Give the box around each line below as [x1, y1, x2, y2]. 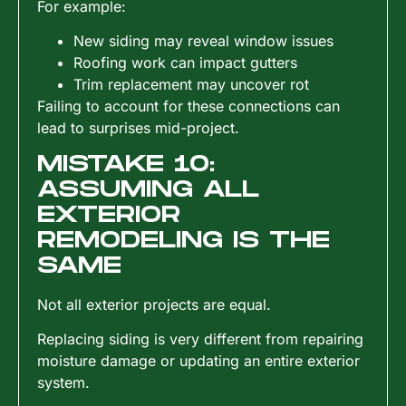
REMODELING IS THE [37, 227, 330, 254]
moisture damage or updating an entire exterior [37, 352, 360, 371]
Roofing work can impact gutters [73, 53, 297, 72]
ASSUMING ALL [37, 176, 259, 203]
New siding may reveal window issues [73, 32, 333, 51]
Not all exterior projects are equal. [37, 295, 271, 314]
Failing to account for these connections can [37, 97, 340, 116]
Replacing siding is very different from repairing [37, 330, 363, 349]
